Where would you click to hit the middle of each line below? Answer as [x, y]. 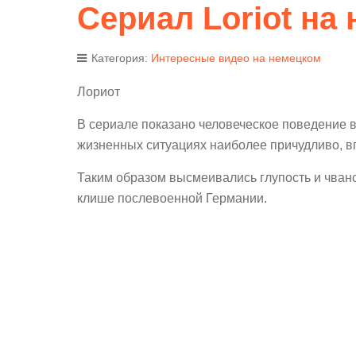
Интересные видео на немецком [236, 58]
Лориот [99, 91]
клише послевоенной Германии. [172, 198]
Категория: [120, 58]
